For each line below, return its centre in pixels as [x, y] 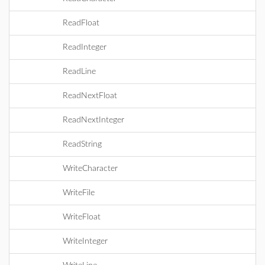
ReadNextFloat [90, 96]
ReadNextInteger [93, 120]
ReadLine [79, 72]
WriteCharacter [90, 169]
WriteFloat [82, 217]
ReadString [82, 144]
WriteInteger [85, 241]
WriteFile [79, 193]
